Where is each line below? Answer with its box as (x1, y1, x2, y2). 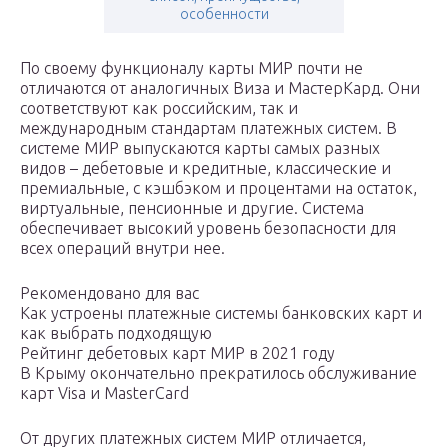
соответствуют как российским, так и (20, 99, 298, 118)
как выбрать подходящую (20, 324, 212, 343)
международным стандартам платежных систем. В (20, 119, 397, 138)
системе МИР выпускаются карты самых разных (20, 139, 380, 158)
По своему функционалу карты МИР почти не (20, 59, 363, 78)
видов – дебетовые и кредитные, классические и (20, 159, 391, 178)
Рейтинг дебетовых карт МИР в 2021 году (20, 344, 335, 363)
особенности (179, 6, 269, 23)
